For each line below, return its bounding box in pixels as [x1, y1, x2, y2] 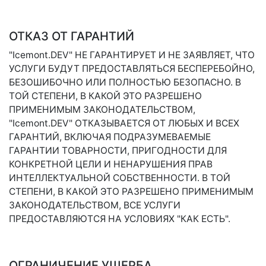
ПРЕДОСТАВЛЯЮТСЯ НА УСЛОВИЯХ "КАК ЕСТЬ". [9, 213, 230, 224]
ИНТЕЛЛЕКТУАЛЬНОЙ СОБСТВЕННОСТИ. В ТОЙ [9, 172, 230, 183]
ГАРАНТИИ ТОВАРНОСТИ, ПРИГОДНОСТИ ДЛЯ [9, 145, 227, 156]
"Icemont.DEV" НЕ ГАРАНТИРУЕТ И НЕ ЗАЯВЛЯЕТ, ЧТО [9, 49, 255, 61]
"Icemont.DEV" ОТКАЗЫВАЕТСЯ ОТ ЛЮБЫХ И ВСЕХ [9, 118, 239, 129]
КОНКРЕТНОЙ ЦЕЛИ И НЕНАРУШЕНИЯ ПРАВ [9, 159, 213, 170]
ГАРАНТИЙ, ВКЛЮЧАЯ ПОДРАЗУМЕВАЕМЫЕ [9, 131, 211, 142]
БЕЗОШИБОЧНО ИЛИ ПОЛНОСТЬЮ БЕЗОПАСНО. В [9, 77, 241, 88]
